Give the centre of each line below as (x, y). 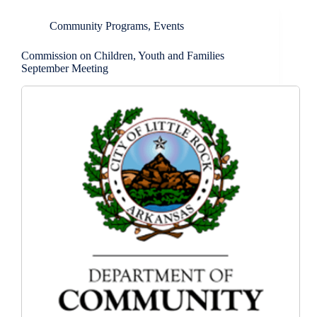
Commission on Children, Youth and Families (123, 56)
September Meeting (65, 69)
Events (169, 26)
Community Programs (99, 26)
